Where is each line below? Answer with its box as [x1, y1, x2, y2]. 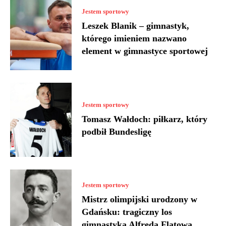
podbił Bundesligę [82, 126, 152, 137]
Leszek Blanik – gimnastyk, [82, 21, 190, 31]
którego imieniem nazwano [82, 33, 187, 44]
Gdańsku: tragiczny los [82, 206, 173, 217]
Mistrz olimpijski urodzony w [82, 194, 198, 204]
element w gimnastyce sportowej [82, 46, 208, 56]
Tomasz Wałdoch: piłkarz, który [82, 114, 208, 124]
